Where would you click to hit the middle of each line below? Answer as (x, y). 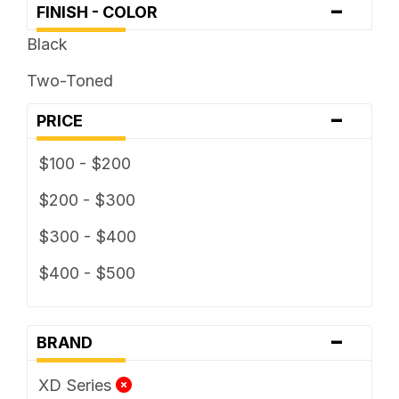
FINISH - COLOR (102, 12)
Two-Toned (69, 80)
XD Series (77, 385)
